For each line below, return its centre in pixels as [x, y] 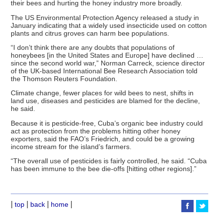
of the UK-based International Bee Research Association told [104, 71]
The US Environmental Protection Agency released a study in [105, 17]
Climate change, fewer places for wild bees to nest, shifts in [102, 93]
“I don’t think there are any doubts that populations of [93, 48]
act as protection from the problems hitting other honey [96, 131]
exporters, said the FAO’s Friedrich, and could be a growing [103, 139]
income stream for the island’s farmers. [71, 146]
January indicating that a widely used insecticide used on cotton [109, 25]
